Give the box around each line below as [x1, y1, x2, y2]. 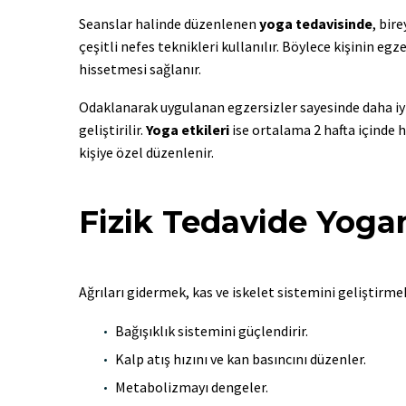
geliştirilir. [79, 121, 146, 140]
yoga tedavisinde [259, 14, 372, 33]
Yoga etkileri [146, 121, 229, 140]
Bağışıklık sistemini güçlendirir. [115, 321, 308, 340]
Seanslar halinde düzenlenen [79, 14, 259, 33]
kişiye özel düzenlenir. [79, 143, 214, 162]
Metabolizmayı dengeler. [115, 377, 268, 396]
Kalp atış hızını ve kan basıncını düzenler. [115, 349, 366, 368]
